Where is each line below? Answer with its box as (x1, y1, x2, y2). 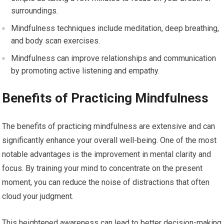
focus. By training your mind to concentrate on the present (2, 163, 203, 173)
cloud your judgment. (2, 191, 74, 201)
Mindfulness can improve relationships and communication (11, 53, 216, 63)
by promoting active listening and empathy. (11, 66, 160, 76)
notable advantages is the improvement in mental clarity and (2, 149, 211, 159)
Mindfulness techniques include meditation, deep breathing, (11, 23, 219, 33)
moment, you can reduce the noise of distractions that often (2, 177, 210, 187)
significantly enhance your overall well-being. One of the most (2, 135, 217, 145)
